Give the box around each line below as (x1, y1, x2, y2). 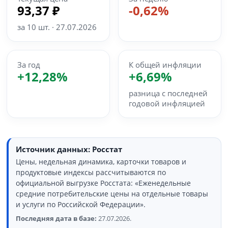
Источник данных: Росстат (16, 144, 123, 154)
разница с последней (129, 88, 208, 98)
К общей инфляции (129, 60, 202, 70)
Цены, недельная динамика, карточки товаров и (16, 157, 187, 166)
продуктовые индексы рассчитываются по (16, 167, 166, 177)
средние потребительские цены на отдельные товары (16, 189, 209, 198)
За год (17, 60, 41, 70)
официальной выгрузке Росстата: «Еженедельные (16, 178, 191, 188)
